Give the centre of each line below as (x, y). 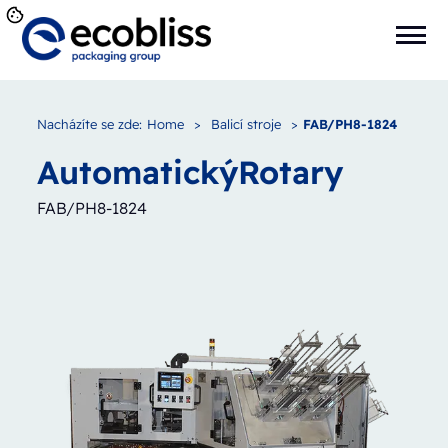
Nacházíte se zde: (89, 124)
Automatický (137, 172)
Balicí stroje (245, 124)
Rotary (290, 172)
